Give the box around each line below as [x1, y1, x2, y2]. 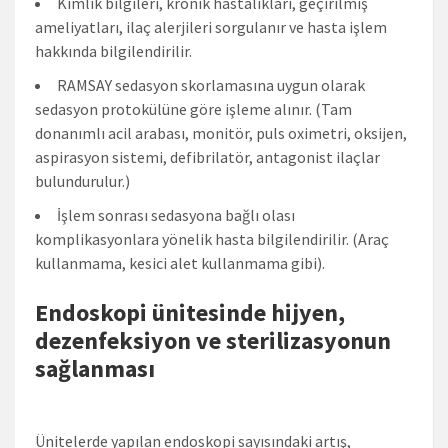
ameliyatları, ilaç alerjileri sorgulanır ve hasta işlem [35, 16, 387, 37]
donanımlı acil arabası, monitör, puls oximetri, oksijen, [35, 122, 407, 143]
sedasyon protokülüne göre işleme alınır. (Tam [35, 98, 352, 119]
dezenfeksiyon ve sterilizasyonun [35, 324, 391, 356]
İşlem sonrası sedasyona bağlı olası [57, 204, 295, 225]
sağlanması [35, 352, 155, 384]
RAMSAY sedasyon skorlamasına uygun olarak [57, 74, 365, 95]
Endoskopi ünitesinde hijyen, [35, 296, 345, 328]
